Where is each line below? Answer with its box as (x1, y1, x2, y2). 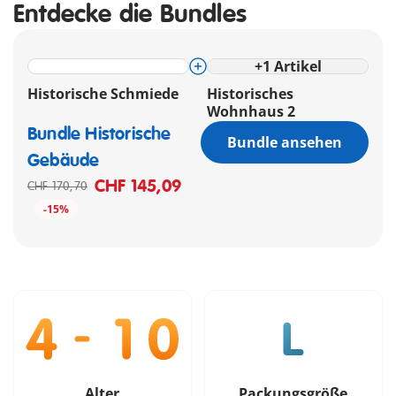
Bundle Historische (27, 123, 171, 146)
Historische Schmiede (27, 84, 179, 104)
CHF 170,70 (27, 179, 88, 194)
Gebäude (27, 149, 100, 172)
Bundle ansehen (227, 133, 342, 153)
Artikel (273, 57, 322, 77)
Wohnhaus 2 (207, 102, 295, 122)
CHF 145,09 (95, 175, 181, 198)
